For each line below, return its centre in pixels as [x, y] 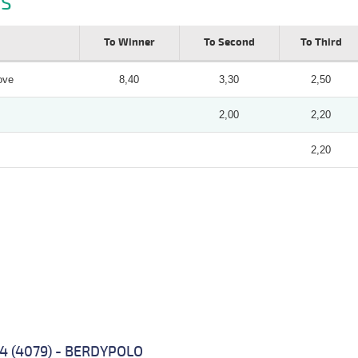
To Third [321, 42]
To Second [229, 42]
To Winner [129, 42]
